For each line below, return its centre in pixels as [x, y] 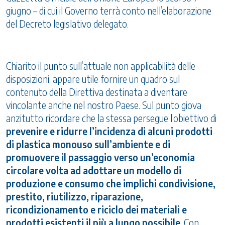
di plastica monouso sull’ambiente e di [88, 144]
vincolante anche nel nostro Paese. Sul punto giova [104, 105]
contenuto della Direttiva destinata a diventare [97, 92]
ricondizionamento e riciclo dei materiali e [96, 210]
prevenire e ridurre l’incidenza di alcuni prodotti [109, 131]
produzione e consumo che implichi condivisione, [111, 184]
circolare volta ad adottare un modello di [94, 171]
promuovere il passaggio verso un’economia [100, 157]
